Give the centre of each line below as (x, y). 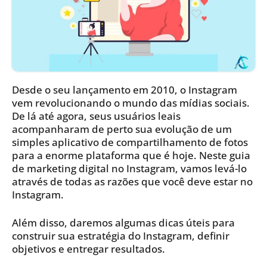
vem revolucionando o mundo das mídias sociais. (131, 103)
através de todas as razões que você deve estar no (132, 182)
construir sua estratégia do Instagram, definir (121, 236)
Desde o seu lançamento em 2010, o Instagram (125, 90)
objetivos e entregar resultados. (89, 249)
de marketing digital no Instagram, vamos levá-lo (129, 169)
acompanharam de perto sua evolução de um (122, 129)
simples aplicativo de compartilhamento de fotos (130, 142)
